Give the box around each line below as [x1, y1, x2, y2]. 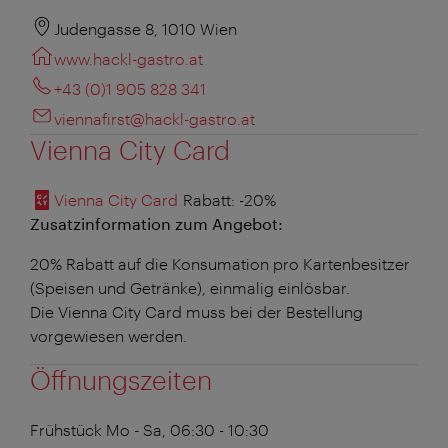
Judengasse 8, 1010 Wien [54, 18, 237, 38]
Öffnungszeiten [30, 363, 212, 395]
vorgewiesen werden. [30, 325, 187, 345]
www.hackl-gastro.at [54, 48, 203, 68]
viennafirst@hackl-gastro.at [54, 108, 255, 128]
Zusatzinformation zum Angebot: [30, 213, 283, 233]
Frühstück [30, 419, 102, 439]
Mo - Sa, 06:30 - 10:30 [102, 419, 269, 439]
